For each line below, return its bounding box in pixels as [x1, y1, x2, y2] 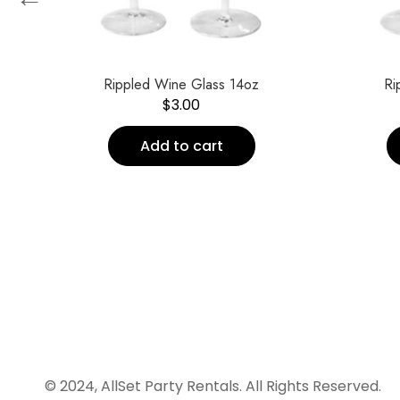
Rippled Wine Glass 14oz [104, 73, 260, 95]
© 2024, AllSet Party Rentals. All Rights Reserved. [45, 376, 381, 397]
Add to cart [139, 136, 223, 157]
